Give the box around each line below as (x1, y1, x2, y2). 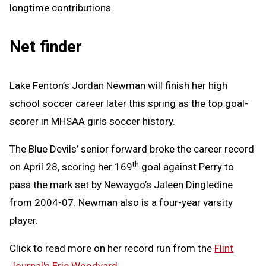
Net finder (9, 37, 82, 56)
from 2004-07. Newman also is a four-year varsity (9, 197, 233, 209)
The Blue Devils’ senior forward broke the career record (9, 143, 254, 156)
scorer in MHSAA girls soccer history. (9, 115, 175, 128)
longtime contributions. (9, 1, 113, 14)
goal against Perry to (139, 161, 234, 173)
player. (9, 214, 38, 227)
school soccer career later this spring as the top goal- (9, 97, 248, 110)
